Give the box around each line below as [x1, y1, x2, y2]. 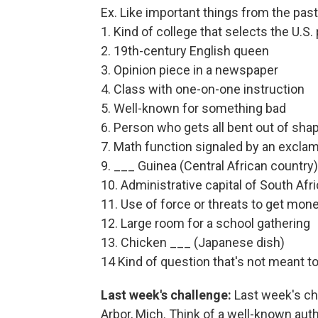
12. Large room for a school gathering [101, 215, 310, 231]
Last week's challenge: [101, 287, 231, 302]
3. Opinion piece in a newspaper [101, 62, 278, 77]
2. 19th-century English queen [101, 43, 269, 58]
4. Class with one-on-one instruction [101, 81, 305, 97]
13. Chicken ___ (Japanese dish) [101, 234, 285, 250]
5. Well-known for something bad [101, 100, 286, 116]
